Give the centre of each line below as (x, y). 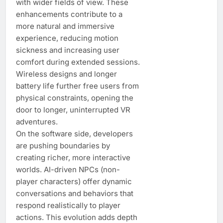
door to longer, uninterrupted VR (73, 110)
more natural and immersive (65, 26)
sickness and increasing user (68, 50)
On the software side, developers (74, 133)
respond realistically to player (68, 205)
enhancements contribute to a (69, 14)
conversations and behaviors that (75, 193)
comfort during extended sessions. (78, 62)
